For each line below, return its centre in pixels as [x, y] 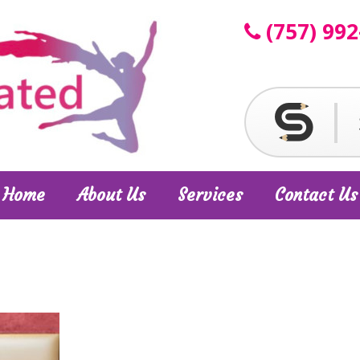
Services [210, 194]
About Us [111, 194]
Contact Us [316, 194]
